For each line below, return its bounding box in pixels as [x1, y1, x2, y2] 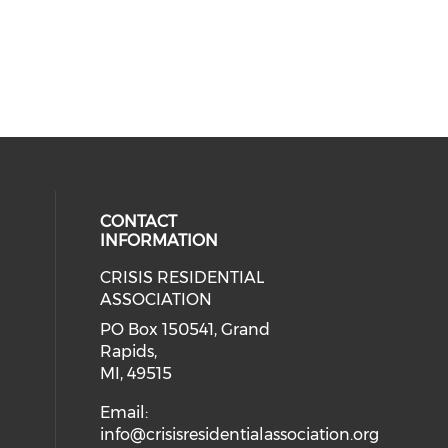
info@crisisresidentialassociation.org [100, 425, 380, 444]
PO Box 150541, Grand [100, 320, 271, 339]
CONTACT [100, 212, 178, 231]
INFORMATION [100, 231, 219, 250]
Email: [100, 403, 149, 422]
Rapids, [100, 342, 158, 361]
